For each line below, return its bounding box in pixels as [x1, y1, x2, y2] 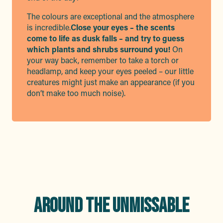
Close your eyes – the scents [71, 22, 175, 32]
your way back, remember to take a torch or [27, 55, 179, 65]
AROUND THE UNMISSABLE [34, 194, 189, 218]
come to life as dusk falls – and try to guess [27, 33, 184, 43]
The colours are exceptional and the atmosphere [27, 11, 194, 21]
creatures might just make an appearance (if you [27, 77, 195, 87]
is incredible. [27, 22, 71, 32]
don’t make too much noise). [27, 88, 125, 98]
